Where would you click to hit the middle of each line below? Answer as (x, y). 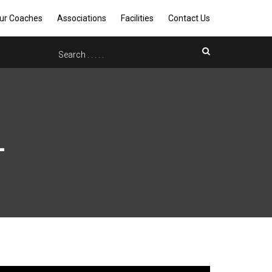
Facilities (137, 18)
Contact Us (189, 18)
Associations (82, 18)
